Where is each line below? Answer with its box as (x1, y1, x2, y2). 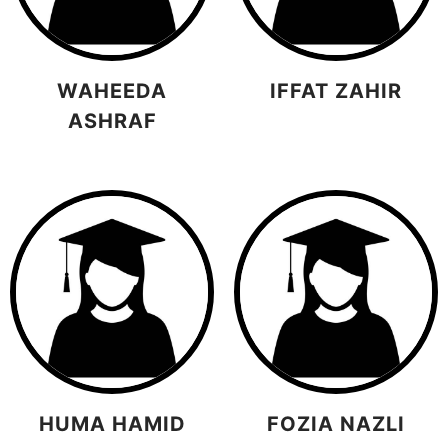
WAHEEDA (57, 78, 167, 103)
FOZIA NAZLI (267, 412, 405, 437)
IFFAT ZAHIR (270, 78, 402, 103)
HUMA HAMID (38, 412, 186, 437)
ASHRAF (67, 108, 157, 133)
